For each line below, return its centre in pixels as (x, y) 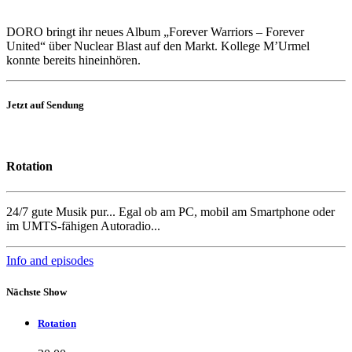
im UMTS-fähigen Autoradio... (83, 226)
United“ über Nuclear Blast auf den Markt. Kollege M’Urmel (158, 46)
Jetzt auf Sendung (45, 104)
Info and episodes (50, 261)
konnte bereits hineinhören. (73, 60)
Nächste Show (37, 291)
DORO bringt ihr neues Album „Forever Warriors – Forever (155, 31)
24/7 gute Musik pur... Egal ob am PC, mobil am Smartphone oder (170, 212)
